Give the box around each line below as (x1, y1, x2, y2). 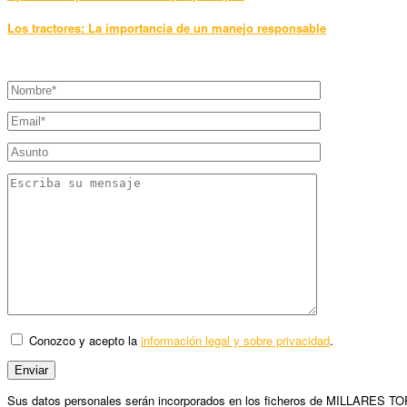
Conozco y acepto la (25, 331, 141, 349)
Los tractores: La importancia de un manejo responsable (7, 18, 326, 36)
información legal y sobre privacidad (141, 331, 330, 349)
